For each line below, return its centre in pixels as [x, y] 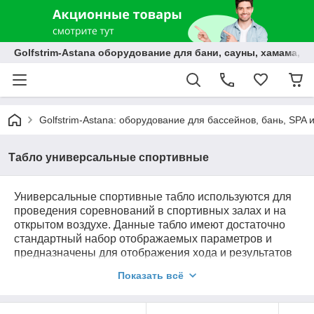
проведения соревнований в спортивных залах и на [150, 211]
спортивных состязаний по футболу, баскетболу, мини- [156, 267]
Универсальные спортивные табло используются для [153, 197]
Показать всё [151, 275]
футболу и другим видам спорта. [99, 281]
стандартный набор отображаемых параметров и [143, 239]
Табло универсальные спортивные [109, 157]
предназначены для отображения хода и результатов [153, 253]
